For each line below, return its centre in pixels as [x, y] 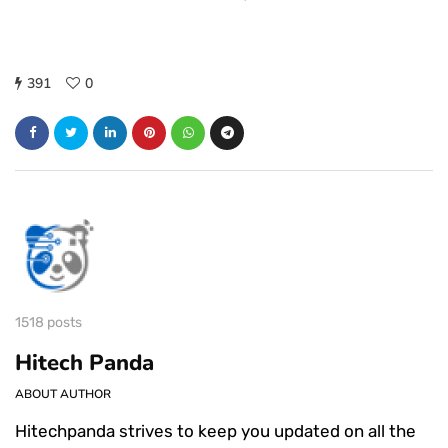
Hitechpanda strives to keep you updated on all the [215, 430]
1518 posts [48, 322]
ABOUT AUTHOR [63, 393]
